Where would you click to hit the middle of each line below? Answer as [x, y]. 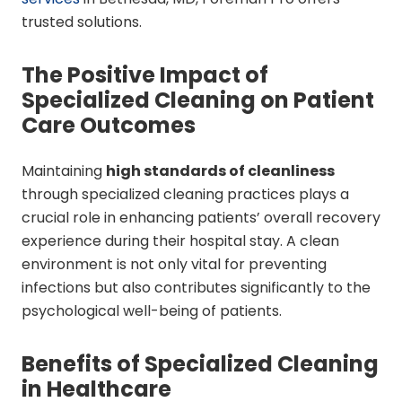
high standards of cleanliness [220, 171]
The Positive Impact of [145, 75]
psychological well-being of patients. [152, 311]
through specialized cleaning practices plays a [185, 194]
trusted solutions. [82, 22]
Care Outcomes [109, 125]
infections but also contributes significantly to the [196, 288]
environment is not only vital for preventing [174, 264]
